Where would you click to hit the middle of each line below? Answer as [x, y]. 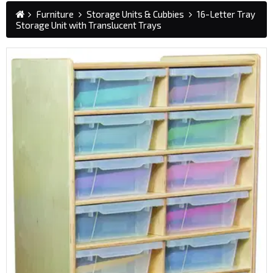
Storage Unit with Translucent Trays [89, 25]
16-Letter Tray [226, 14]
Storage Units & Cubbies [135, 14]
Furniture [55, 14]
